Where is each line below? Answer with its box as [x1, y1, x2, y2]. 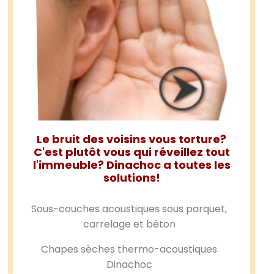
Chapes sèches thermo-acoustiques [41, 242, 218, 256]
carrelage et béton [83, 217, 176, 232]
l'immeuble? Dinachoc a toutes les [32, 157, 231, 173]
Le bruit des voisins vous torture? [37, 131, 227, 147]
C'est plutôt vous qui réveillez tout [33, 144, 230, 160]
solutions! [103, 170, 160, 186]
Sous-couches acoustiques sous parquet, [31, 202, 228, 217]
